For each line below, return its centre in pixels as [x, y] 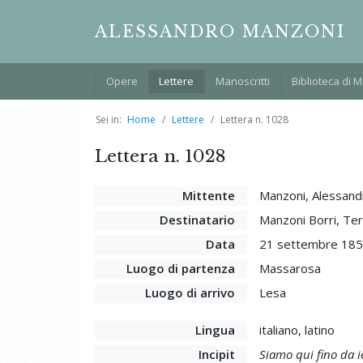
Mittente [208, 195]
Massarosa [290, 268]
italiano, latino [297, 329]
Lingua [215, 329]
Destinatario [197, 219]
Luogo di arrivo [190, 292]
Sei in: [109, 119]
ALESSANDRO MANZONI [220, 32]
